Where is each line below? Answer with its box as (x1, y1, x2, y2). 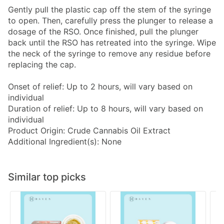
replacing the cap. (8, 59, 76, 70)
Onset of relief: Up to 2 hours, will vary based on (8, 81, 192, 92)
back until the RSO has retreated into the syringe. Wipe (8, 37, 216, 48)
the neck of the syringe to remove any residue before (8, 48, 210, 59)
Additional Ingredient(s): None (8, 136, 121, 147)
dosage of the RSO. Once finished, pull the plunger (8, 26, 198, 37)
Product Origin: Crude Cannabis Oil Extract (8, 125, 170, 136)
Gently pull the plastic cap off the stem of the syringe (8, 4, 211, 15)
